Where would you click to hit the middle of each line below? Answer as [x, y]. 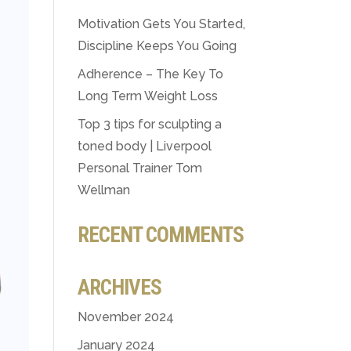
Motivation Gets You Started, [161, 24]
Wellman [103, 190]
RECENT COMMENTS [160, 235]
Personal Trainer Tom [139, 168]
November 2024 [125, 317]
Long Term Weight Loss [147, 96]
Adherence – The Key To [150, 74]
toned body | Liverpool [144, 146]
